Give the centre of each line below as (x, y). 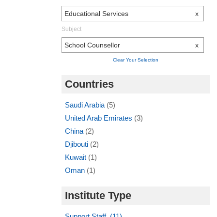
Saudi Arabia (86, 105)
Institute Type (98, 195)
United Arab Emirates (100, 118)
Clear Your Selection (136, 60)
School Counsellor (92, 45)
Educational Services (96, 13)
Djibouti (77, 144)
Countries (89, 84)
